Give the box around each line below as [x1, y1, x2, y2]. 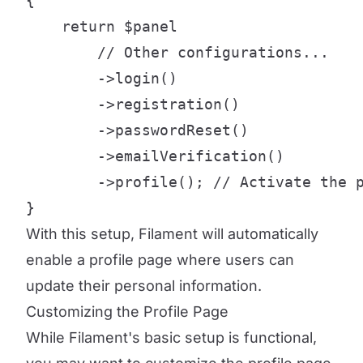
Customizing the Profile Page [26, 303, 228, 320]
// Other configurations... [26, 44, 329, 61]
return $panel [26, 18, 177, 35]
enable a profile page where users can [26, 251, 294, 268]
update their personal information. [26, 277, 262, 294]
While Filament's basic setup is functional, [26, 329, 317, 346]
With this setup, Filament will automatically [26, 225, 318, 242]
